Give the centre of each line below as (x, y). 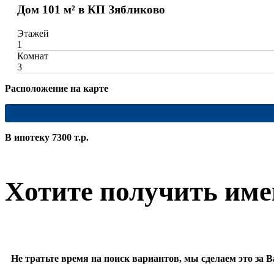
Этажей (33, 33)
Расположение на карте (57, 88)
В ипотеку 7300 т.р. (47, 137)
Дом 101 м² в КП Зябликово (91, 9)
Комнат (33, 56)
